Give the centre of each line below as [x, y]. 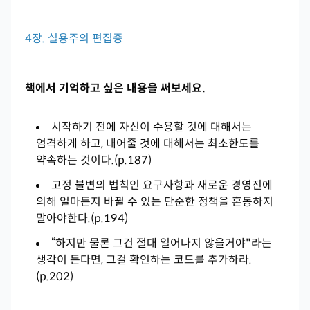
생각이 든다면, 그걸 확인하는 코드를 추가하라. [144, 260]
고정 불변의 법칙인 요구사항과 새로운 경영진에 [162, 185]
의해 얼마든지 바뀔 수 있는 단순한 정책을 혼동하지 [155, 202]
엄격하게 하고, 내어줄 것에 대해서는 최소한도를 [148, 144]
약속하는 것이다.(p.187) [94, 160]
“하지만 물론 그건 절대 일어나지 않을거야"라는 [162, 243]
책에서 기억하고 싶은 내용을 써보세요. [115, 88]
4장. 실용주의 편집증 [74, 38]
